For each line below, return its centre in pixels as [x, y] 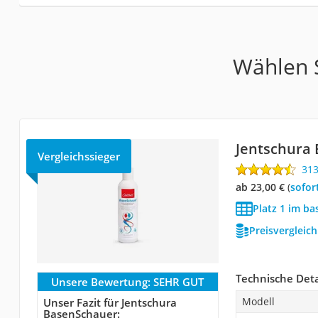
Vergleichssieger [78, 156]
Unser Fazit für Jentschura [110, 302]
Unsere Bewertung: [101, 281]
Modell [258, 301]
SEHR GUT [179, 281]
